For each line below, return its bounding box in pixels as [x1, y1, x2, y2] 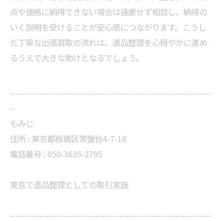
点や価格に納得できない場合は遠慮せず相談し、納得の [10, 6, 207, 18]
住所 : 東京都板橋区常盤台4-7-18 [10, 133, 126, 145]
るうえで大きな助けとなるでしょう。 [10, 52, 144, 64]
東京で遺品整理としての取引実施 [10, 179, 128, 190]
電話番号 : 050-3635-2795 [10, 148, 102, 160]
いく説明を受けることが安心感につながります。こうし [10, 21, 206, 33]
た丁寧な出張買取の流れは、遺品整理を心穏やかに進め [10, 37, 207, 48]
